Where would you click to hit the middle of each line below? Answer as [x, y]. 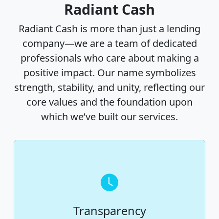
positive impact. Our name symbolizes [109, 73]
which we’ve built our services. [109, 117]
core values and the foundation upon [109, 102]
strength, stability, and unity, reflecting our [109, 88]
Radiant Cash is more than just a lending [109, 29]
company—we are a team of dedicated [109, 44]
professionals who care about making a [109, 58]
